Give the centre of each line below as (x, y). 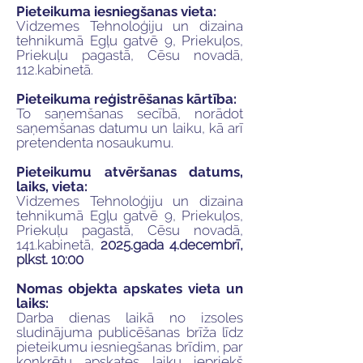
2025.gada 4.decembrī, (171, 245)
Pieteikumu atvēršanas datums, (130, 172)
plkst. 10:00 (50, 259)
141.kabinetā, (58, 245)
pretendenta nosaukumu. (95, 143)
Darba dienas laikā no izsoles (130, 318)
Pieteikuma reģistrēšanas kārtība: (126, 99)
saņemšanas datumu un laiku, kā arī (130, 128)
